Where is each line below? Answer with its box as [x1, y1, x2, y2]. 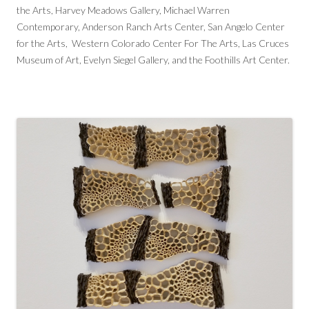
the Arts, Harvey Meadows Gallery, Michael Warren [17, 3, 230, 16]
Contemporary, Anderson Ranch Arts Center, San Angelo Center [17, 20, 285, 32]
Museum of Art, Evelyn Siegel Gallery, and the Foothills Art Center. [17, 53, 290, 66]
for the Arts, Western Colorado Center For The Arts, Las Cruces [17, 37, 289, 49]
